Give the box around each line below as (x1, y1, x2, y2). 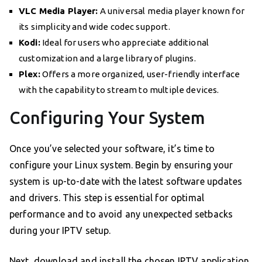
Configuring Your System (9, 108, 205, 127)
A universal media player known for (98, 6, 244, 16)
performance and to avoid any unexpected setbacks (9, 209, 233, 220)
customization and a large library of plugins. (19, 53, 196, 64)
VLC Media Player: (19, 6, 98, 16)
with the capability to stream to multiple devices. (19, 85, 219, 95)
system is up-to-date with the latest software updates (9, 176, 242, 187)
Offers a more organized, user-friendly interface (40, 69, 240, 80)
